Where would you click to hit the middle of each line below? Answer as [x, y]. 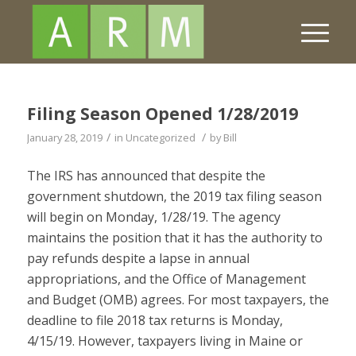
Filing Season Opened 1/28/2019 [162, 114]
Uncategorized [160, 137]
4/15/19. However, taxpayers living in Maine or [164, 341]
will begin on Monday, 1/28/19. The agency [153, 217]
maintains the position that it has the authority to [174, 237]
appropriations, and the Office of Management [166, 279]
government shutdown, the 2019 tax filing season [174, 196]
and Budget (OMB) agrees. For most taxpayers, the [178, 299]
